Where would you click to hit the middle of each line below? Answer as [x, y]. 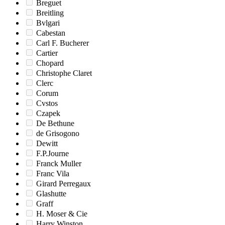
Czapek [48, 114]
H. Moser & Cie [62, 214]
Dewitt [47, 144]
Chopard [50, 63]
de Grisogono [58, 134]
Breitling [50, 13]
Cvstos [47, 103]
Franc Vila [53, 174]
